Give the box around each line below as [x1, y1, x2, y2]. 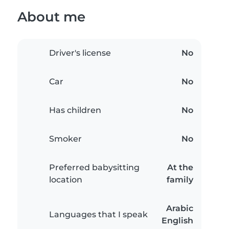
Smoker [49, 134, 82, 144]
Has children [49, 105, 101, 116]
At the [167, 163, 193, 173]
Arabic [166, 203, 193, 214]
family [167, 175, 193, 185]
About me [17, 9, 85, 25]
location [49, 175, 82, 185]
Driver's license [49, 48, 111, 58]
